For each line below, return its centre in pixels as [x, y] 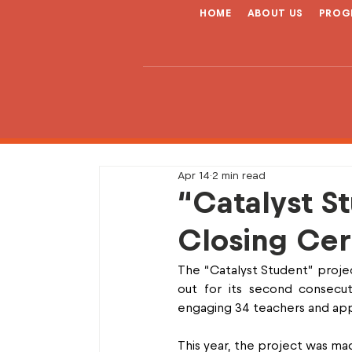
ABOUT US [275, 14]
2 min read [239, 176]
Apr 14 [194, 176]
